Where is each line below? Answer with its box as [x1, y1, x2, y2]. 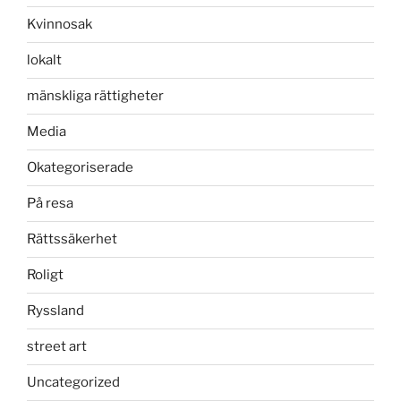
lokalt [27, 52, 62, 69]
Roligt [27, 267, 64, 284]
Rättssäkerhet [27, 231, 117, 248]
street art [27, 338, 87, 355]
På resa [27, 195, 73, 212]
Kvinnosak [27, 16, 92, 33]
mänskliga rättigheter [27, 88, 164, 105]
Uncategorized [27, 374, 120, 391]
